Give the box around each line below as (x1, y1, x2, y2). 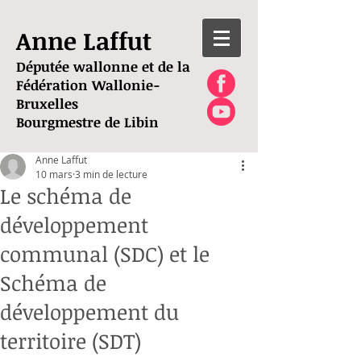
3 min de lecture (75, 168, 147, 180)
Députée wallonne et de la (16, 57, 190, 76)
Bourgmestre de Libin (16, 113, 159, 131)
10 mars (35, 168, 73, 180)
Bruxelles (16, 94, 78, 113)
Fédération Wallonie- (16, 76, 160, 94)
